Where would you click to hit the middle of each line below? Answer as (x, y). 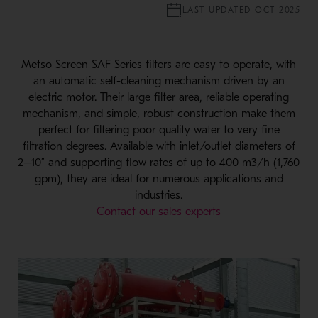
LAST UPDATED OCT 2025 (241, 10)
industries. (159, 195)
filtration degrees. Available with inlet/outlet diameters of (159, 146)
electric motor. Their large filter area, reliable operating (159, 97)
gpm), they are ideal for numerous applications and (159, 179)
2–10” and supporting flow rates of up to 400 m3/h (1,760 (159, 162)
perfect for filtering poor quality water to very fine (159, 130)
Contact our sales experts (159, 211)
